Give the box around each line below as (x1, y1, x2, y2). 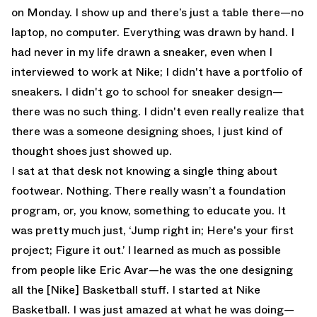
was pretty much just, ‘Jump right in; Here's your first (11, 222, 294, 239)
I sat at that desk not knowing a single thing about (11, 163, 277, 180)
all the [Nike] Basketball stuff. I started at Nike (11, 282, 260, 299)
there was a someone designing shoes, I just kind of (11, 123, 283, 140)
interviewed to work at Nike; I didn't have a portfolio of (11, 64, 303, 81)
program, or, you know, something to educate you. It (11, 202, 286, 219)
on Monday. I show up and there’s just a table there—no (11, 4, 304, 21)
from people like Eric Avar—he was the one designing (11, 262, 293, 279)
